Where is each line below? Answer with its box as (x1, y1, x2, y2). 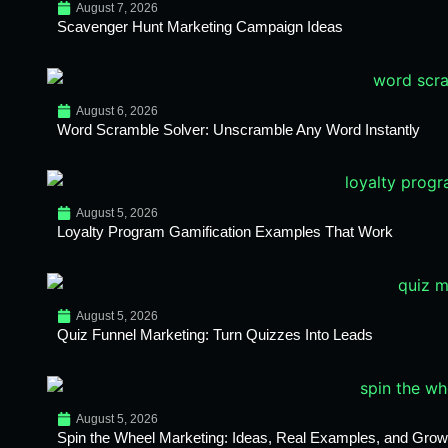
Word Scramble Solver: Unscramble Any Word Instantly (56, 120, 420, 138)
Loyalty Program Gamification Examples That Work (56, 223, 393, 241)
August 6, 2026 (75, 103, 158, 118)
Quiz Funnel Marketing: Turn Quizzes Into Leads (56, 326, 373, 343)
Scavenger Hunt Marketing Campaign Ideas (56, 18, 343, 36)
